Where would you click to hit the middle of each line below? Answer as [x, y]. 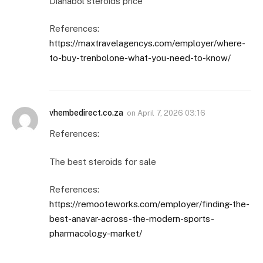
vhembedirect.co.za [86, 113]
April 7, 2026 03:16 [171, 113]
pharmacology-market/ [96, 234]
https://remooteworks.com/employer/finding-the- [149, 204]
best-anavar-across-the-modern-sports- [132, 219]
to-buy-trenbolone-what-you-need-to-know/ [140, 58]
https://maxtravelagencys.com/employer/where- [147, 43]
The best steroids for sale [103, 161]
